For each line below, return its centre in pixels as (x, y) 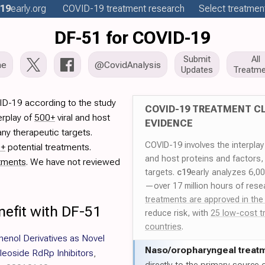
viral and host (83, 117)
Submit (197, 59)
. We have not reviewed (73, 162)
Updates (197, 70)
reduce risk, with (178, 213)
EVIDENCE (169, 123)
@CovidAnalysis (128, 64)
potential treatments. (48, 147)
